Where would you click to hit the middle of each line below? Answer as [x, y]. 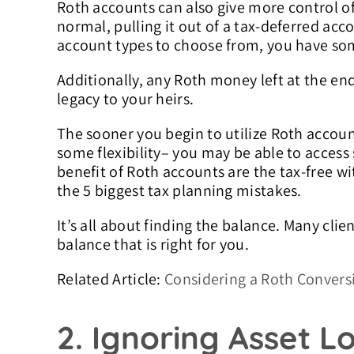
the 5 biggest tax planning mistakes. [179, 191]
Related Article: [111, 279]
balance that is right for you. [153, 245]
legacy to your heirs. [125, 99]
